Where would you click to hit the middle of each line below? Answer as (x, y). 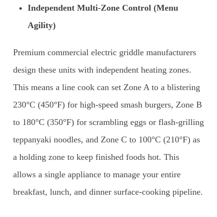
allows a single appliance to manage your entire (97, 174)
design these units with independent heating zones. (102, 70)
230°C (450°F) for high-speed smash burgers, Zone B (107, 104)
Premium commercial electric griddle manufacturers (104, 52)
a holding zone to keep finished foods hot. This (96, 157)
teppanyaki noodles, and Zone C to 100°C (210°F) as (106, 139)
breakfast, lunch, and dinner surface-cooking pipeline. (108, 192)
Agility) (41, 25)
